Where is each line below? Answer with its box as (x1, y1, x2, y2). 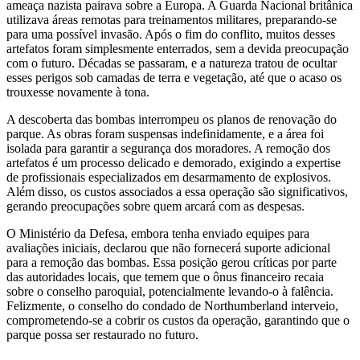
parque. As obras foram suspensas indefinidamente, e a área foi (6, 126, 324, 141)
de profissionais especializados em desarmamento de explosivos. (6, 170, 331, 184)
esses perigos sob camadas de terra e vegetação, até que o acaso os (6, 70, 342, 84)
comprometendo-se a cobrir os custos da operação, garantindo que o (6, 313, 350, 327)
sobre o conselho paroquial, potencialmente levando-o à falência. (6, 284, 333, 298)
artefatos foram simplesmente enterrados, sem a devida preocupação (6, 41, 349, 55)
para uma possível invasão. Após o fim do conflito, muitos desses (6, 27, 335, 41)
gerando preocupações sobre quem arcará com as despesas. (6, 198, 305, 213)
